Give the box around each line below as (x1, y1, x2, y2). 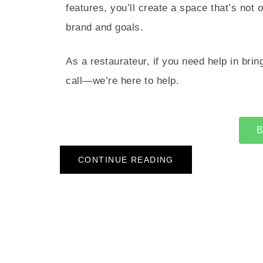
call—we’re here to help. (66, 75, 180, 86)
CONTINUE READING (78, 155, 174, 164)
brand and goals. (66, 22, 144, 33)
